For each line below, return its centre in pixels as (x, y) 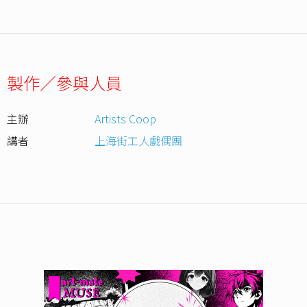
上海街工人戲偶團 (139, 141)
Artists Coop (126, 119)
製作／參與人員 (64, 83)
